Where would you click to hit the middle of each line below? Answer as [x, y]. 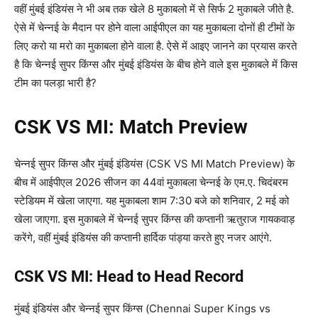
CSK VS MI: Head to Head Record [129, 276]
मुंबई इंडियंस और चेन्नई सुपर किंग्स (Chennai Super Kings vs [142, 308]
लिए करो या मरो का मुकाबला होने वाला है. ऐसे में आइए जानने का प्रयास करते [155, 46]
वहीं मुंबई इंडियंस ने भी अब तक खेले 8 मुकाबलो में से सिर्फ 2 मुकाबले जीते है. [154, 9]
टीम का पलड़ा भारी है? [55, 83]
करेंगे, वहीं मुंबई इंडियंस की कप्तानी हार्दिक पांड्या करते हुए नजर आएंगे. [143, 237]
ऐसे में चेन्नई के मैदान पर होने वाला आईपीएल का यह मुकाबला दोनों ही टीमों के [154, 27]
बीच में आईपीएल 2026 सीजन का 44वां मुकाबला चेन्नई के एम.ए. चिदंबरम [151, 182]
